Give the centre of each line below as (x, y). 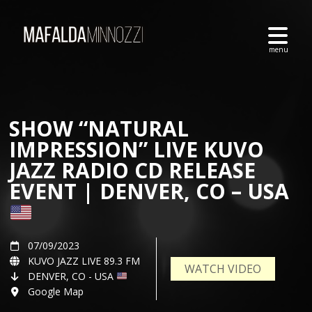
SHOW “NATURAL (99, 128)
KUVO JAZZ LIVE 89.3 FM (84, 261)
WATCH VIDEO (223, 269)
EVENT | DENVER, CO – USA (149, 191)
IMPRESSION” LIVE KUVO (136, 149)
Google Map (56, 291)
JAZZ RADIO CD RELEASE (132, 170)
